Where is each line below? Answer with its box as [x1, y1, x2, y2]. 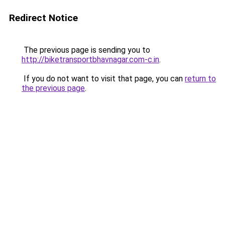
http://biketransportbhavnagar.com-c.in [22, 55, 159, 64]
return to [185, 74, 216, 83]
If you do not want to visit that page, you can [22, 74, 185, 83]
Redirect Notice [9, 12, 78, 24]
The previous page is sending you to [22, 45, 150, 55]
